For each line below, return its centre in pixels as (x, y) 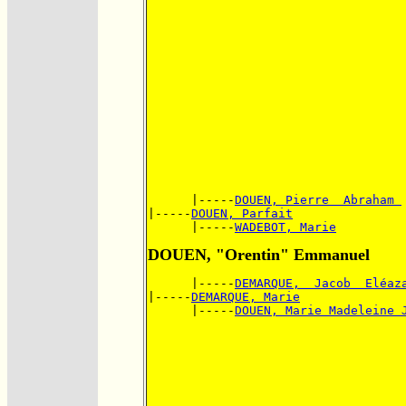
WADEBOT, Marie (285, 227)
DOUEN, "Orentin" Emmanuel (259, 255)
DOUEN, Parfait (242, 214)
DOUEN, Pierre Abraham (318, 200)
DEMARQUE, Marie (246, 297)
